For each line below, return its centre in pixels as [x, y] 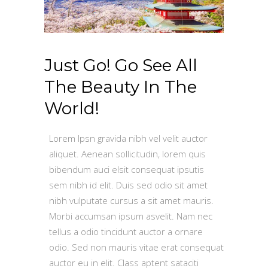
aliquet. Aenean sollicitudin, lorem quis [127, 153]
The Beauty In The [121, 86]
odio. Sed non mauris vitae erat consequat [136, 247]
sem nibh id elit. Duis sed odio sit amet [128, 185]
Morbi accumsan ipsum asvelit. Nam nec [131, 216]
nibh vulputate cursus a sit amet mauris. [131, 200]
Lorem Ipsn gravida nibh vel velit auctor [128, 138]
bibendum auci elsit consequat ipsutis [127, 169]
